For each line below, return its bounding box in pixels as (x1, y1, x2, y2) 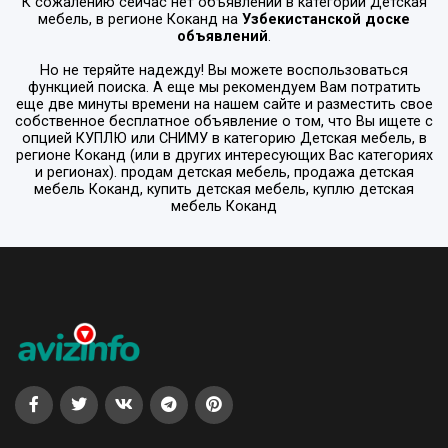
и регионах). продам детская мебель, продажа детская (34, 163, 414, 181)
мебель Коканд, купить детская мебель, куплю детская (34, 180, 414, 198)
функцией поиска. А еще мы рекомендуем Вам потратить (27, 78, 421, 96)
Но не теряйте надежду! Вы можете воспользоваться (40, 61, 408, 79)
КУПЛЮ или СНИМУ (75, 129, 208, 147)
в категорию (207, 129, 300, 147)
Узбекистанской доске (242, 10, 410, 28)
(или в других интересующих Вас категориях (125, 146, 433, 164)
